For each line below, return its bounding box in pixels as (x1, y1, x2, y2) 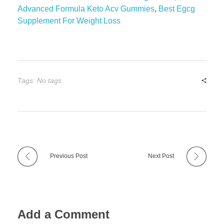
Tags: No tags (17, 76, 61, 84)
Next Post (148, 152, 174, 159)
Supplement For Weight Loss (17, 16, 120, 25)
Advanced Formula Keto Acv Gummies (17, 4, 154, 13)
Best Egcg (158, 4, 195, 13)
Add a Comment (17, 207, 109, 221)
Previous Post (50, 152, 87, 159)
